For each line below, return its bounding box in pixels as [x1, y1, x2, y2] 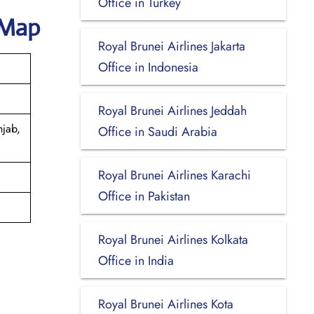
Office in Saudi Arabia [97, 122, 217, 141]
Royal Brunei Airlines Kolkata [97, 230, 248, 249]
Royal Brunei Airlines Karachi [97, 165, 251, 184]
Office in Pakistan [97, 186, 190, 205]
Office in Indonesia [97, 57, 198, 76]
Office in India [97, 251, 174, 270]
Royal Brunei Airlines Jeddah [97, 101, 247, 120]
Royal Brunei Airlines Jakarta [97, 36, 245, 55]
